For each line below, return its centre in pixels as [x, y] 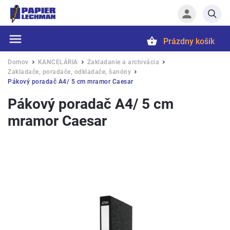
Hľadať [61, 56]
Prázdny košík [189, 41]
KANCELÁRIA [58, 62]
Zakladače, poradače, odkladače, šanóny [69, 72]
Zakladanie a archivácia [123, 62]
